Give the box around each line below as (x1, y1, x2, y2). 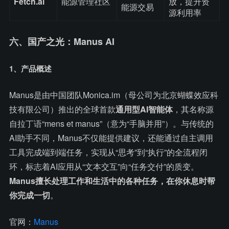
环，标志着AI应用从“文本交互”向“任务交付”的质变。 (9, 161, 199, 172)
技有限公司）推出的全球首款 (9, 103, 116, 115)
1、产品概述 (9, 63, 52, 74)
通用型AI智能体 (116, 103, 173, 115)
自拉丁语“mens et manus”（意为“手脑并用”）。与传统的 (9, 118, 214, 129)
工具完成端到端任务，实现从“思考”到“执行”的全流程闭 (9, 146, 208, 158)
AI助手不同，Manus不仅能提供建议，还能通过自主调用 (9, 132, 213, 144)
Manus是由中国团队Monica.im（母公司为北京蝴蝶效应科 (9, 89, 218, 101)
